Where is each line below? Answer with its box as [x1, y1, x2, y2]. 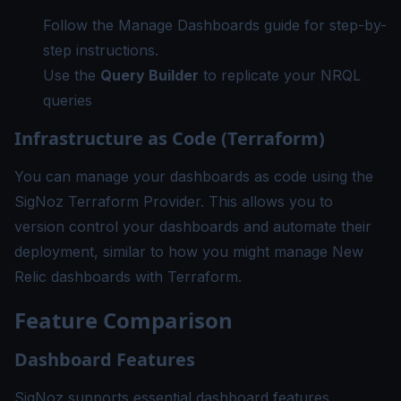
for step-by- [300, 16, 387, 34]
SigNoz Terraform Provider [14, 192, 200, 210]
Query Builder [100, 66, 199, 84]
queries [43, 91, 92, 109]
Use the [43, 66, 100, 84]
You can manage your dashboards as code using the [14, 167, 373, 185]
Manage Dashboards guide [118, 16, 300, 34]
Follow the [43, 16, 118, 34]
